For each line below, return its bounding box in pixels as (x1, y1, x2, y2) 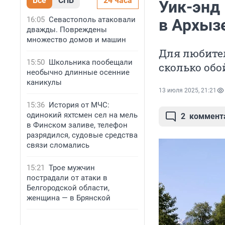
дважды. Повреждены (27, 25, 107, 34)
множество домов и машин (27, 35, 126, 44)
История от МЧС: (49, 100, 109, 109)
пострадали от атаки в (27, 173, 107, 182)
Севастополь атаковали (49, 15, 136, 24)
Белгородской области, (27, 183, 109, 192)
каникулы (27, 78, 62, 87)
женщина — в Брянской (27, 193, 110, 202)
